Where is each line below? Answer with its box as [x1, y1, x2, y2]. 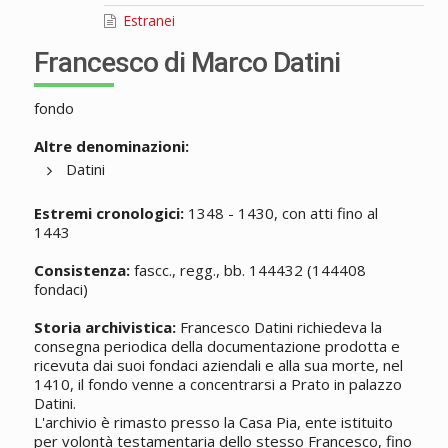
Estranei [118, 11, 175, 31]
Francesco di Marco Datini [33, 46, 340, 80]
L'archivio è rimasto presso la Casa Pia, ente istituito [33, 412, 393, 433]
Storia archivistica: [33, 317, 176, 338]
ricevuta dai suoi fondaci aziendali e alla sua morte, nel [33, 355, 403, 376]
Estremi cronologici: [33, 203, 184, 224]
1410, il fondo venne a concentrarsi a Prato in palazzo [33, 374, 402, 395]
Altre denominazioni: [33, 136, 189, 157]
